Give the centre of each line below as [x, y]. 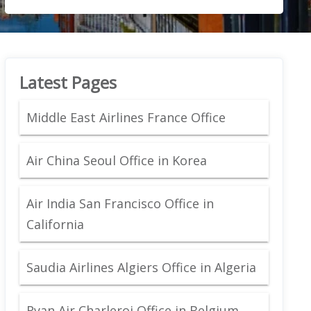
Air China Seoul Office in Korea [116, 160]
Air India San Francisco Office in [120, 203]
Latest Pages [68, 82]
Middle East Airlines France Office [126, 117]
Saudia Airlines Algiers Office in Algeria [141, 267]
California [55, 224]
